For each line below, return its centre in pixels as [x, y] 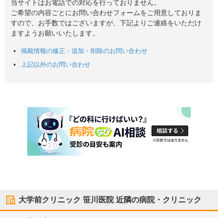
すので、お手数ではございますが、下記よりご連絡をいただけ [106, 23]
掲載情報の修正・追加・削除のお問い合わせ [84, 51]
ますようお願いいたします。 [55, 33]
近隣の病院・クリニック [158, 200]
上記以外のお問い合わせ [56, 65]
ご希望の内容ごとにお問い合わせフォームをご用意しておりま [106, 13]
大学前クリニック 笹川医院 [66, 200]
